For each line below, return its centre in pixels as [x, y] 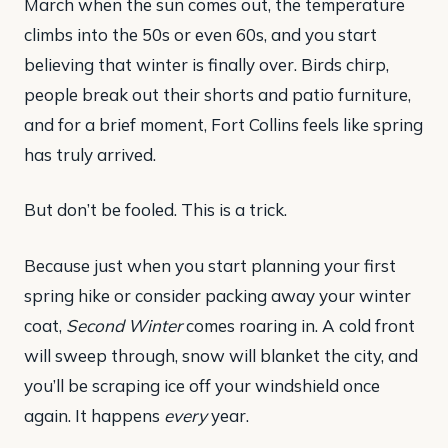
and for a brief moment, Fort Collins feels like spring [223, 124]
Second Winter [124, 325]
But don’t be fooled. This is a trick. [155, 210]
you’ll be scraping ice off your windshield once [202, 385]
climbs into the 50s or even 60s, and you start [200, 34]
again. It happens [94, 415]
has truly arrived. [90, 154]
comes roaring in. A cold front [298, 325]
